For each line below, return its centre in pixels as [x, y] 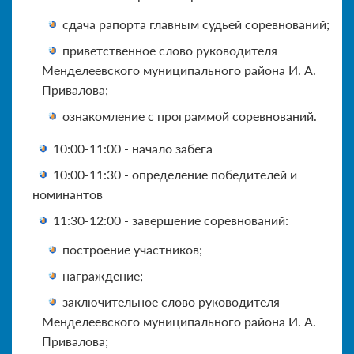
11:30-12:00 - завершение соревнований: [171, 220]
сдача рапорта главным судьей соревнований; [196, 24]
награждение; [103, 275]
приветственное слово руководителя [170, 50]
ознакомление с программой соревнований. [190, 115]
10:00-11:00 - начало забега [133, 148]
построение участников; [132, 249]
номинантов [68, 194]
